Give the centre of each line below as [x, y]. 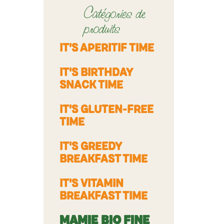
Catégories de [114, 13]
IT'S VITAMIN [91, 184]
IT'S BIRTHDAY [96, 73]
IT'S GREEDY [90, 147]
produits [101, 28]
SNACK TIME [91, 85]
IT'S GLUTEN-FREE [106, 110]
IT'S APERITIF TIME [107, 48]
